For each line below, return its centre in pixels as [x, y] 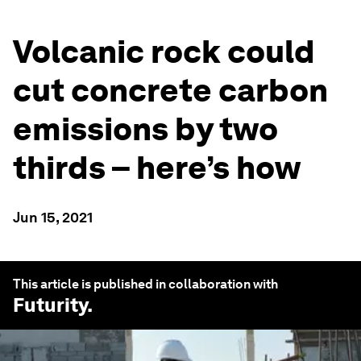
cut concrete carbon [170, 90]
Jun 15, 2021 [53, 217]
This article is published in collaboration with [145, 284]
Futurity [50, 305]
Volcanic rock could [164, 52]
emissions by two [145, 129]
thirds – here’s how [157, 168]
